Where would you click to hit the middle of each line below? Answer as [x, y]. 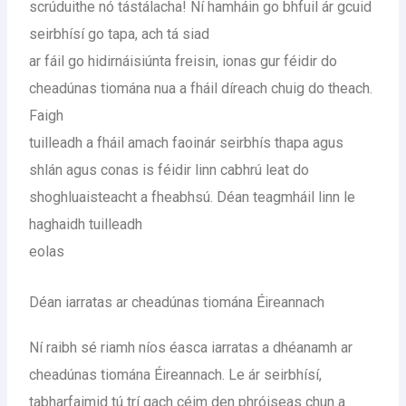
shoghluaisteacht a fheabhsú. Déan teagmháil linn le [193, 198]
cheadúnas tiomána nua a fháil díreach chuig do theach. [201, 89]
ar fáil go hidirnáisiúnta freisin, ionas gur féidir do [184, 62]
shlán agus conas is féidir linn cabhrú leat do [169, 170]
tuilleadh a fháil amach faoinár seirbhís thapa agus [187, 143]
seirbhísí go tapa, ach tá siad [120, 34]
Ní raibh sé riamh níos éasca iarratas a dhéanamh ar [191, 348]
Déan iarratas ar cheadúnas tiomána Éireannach [177, 302]
